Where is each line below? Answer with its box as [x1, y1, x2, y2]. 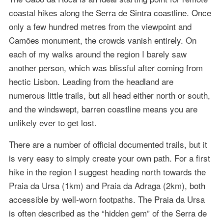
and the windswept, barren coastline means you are [8, 102, 197, 115]
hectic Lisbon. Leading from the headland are [8, 75, 173, 87]
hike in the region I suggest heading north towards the [8, 165, 206, 178]
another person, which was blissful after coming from [8, 61, 203, 74]
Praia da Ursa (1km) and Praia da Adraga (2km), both [8, 179, 205, 192]
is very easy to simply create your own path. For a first [8, 151, 210, 164]
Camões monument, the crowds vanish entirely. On [8, 33, 196, 46]
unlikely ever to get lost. [8, 116, 97, 129]
